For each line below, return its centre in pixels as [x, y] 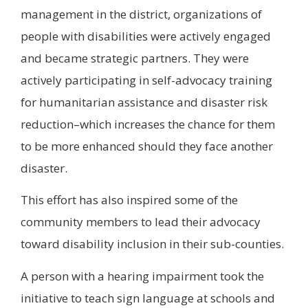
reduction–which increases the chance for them [148, 124]
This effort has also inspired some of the [129, 200]
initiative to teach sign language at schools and [148, 298]
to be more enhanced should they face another [147, 146]
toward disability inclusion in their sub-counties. [154, 244]
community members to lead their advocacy [141, 222]
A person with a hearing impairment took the [142, 276]
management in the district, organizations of [141, 14]
